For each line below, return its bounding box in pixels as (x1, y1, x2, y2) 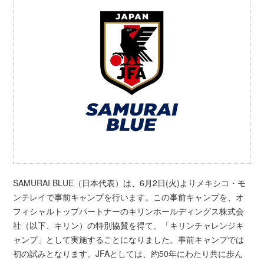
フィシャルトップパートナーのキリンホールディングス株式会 (13, 205, 245, 217)
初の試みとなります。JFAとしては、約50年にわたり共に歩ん (13, 247, 243, 260)
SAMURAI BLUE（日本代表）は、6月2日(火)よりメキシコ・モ (13, 177, 246, 189)
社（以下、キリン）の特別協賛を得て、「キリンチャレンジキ (13, 219, 245, 232)
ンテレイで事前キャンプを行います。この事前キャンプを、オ (13, 191, 245, 203)
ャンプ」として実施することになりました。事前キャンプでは (13, 233, 245, 246)
